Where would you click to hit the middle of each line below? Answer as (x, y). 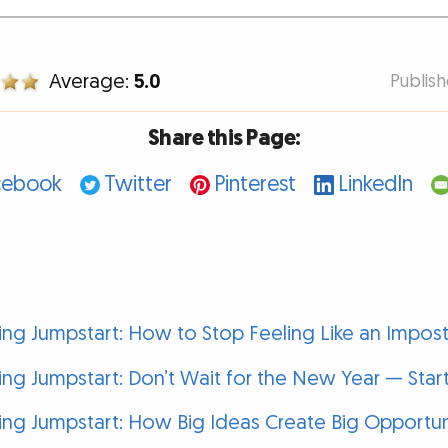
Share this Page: (224, 138)
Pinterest (255, 185)
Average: (92, 82)
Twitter (138, 185)
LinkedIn (375, 185)
